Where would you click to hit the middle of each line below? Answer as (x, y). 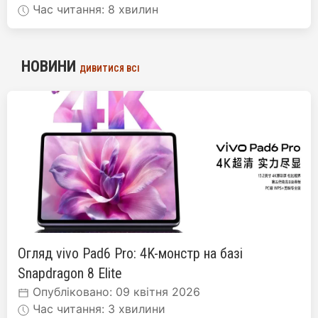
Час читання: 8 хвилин (94, 9)
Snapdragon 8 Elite (70, 273)
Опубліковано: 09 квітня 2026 (115, 292)
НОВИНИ (50, 66)
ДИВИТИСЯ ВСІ (109, 69)
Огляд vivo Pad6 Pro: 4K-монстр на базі (130, 253)
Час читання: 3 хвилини (97, 309)
